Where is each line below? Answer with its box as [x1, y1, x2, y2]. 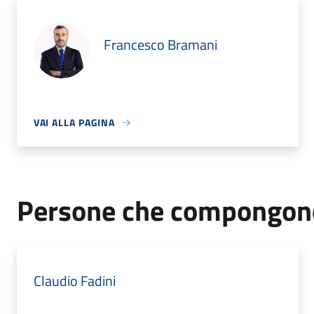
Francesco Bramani [103, 34, 217, 55]
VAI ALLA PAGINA [33, 115, 116, 130]
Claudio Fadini [33, 270, 116, 292]
